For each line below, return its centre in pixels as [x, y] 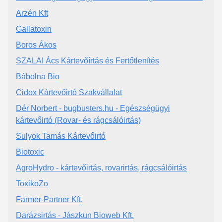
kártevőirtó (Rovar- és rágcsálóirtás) [78, 120]
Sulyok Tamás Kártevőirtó [61, 136]
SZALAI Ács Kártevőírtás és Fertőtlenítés [87, 60]
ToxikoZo [32, 183]
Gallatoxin [34, 29]
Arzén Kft [32, 13]
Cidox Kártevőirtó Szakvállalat [69, 92]
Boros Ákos [36, 45]
